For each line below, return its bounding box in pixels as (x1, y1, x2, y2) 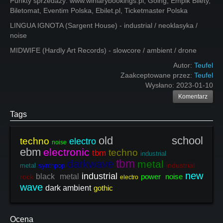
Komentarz (178, 93, 208, 100)
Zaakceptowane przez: (120, 71, 194, 79)
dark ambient (45, 184, 91, 192)
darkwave (67, 158, 113, 170)
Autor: (173, 61, 194, 69)
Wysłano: (145, 81, 176, 89)
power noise (140, 172, 183, 181)
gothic (94, 184, 113, 192)
